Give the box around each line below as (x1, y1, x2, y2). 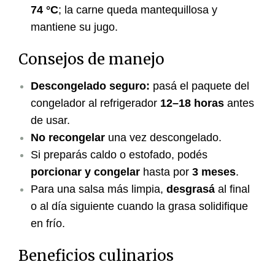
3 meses (192, 166, 236, 179)
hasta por (140, 166, 192, 179)
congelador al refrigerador (31, 97, 160, 110)
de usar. (31, 114, 70, 127)
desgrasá (166, 183, 215, 196)
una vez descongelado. (105, 131, 222, 144)
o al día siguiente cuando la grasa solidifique (31, 200, 248, 213)
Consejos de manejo (18, 50, 165, 69)
